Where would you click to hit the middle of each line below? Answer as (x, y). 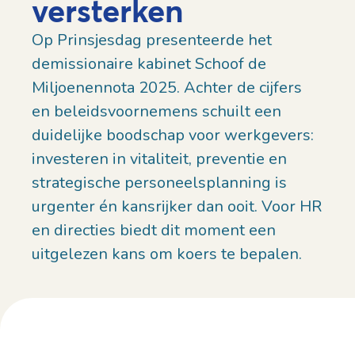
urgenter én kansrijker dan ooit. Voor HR (177, 207)
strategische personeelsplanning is (159, 183)
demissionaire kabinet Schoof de (149, 64)
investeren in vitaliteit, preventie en (159, 159)
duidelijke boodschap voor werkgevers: (173, 136)
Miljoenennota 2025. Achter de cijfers (167, 88)
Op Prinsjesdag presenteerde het (152, 40)
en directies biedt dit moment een (154, 231)
